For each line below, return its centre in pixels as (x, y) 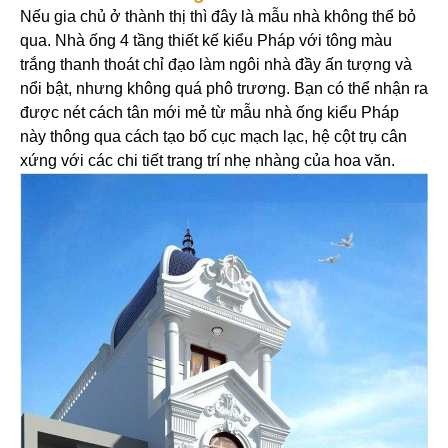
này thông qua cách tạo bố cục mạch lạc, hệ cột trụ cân (213, 137)
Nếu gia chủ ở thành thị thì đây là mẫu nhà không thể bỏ (218, 17)
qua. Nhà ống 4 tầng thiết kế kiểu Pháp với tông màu (206, 41)
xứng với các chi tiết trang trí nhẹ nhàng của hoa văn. (207, 161)
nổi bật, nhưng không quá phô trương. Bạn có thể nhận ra (224, 89)
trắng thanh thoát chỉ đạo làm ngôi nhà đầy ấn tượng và (216, 65)
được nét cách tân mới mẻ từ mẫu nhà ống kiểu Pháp (209, 113)
